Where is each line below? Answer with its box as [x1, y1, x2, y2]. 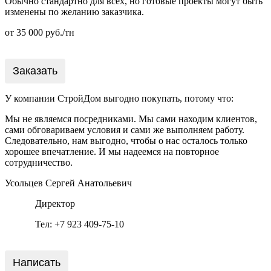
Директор [35, 198, 75, 209]
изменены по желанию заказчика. [5, 6, 144, 17]
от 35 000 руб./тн [5, 27, 74, 38]
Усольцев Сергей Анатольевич [5, 177, 132, 188]
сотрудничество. [5, 157, 73, 168]
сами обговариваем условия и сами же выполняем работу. [5, 124, 244, 135]
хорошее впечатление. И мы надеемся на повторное [5, 146, 219, 157]
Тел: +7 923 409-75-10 [35, 218, 124, 229]
